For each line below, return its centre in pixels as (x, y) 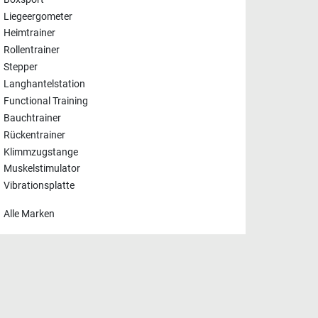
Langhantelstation (44, 84)
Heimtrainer (29, 33)
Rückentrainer (34, 136)
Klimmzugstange (41, 152)
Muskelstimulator (42, 169)
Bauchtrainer (32, 119)
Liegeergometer (38, 16)
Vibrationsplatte (39, 186)
